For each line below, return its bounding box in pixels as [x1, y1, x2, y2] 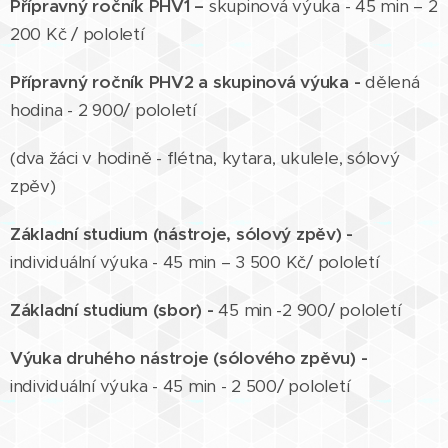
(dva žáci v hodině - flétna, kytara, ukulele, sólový [10, 147, 400, 169]
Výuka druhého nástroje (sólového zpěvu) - [10, 347, 368, 369]
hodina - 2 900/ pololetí [10, 99, 196, 121]
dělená [365, 71, 420, 93]
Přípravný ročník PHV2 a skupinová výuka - [10, 71, 366, 93]
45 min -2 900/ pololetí [218, 299, 401, 321]
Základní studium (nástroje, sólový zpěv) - [10, 223, 354, 245]
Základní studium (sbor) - [10, 299, 219, 321]
